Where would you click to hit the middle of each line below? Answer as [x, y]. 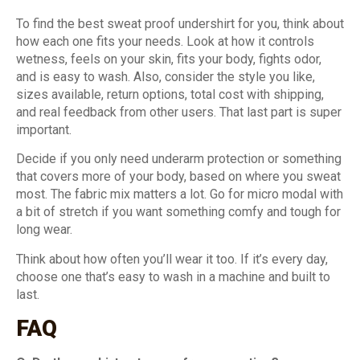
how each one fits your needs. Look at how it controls [165, 41]
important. [44, 129]
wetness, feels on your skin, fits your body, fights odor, [169, 59]
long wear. [44, 230]
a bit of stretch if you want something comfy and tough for [178, 212]
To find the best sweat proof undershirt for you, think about [180, 23]
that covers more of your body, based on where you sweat [178, 177]
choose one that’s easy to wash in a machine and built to [173, 276]
